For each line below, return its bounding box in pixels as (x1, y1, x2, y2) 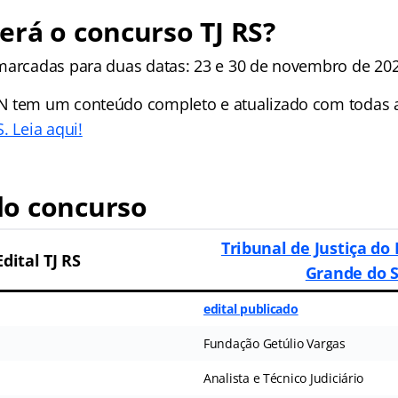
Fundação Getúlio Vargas (203, 334, 346, 352)
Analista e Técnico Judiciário (203, 369, 364, 386)
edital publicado (203, 299, 298, 317)
